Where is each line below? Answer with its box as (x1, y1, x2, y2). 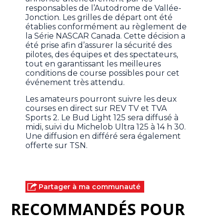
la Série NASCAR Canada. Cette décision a (25, 31, 186, 41)
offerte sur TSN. (25, 141, 88, 151)
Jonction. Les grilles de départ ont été (25, 13, 173, 22)
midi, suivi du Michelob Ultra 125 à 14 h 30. (25, 122, 186, 132)
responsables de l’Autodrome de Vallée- (25, 3, 182, 13)
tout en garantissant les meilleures (25, 59, 161, 69)
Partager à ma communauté (39, 182, 141, 192)
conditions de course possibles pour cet (25, 68, 180, 78)
